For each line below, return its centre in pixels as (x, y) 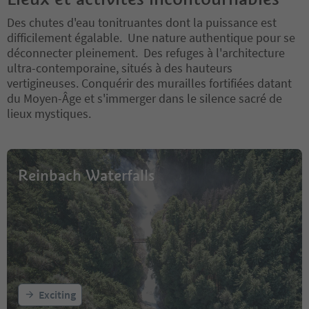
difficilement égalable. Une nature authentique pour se (151, 37)
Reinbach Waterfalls (86, 175)
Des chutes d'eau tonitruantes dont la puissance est (142, 22)
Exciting (57, 294)
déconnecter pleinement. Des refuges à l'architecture (146, 52)
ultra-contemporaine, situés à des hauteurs (120, 68)
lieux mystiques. (49, 113)
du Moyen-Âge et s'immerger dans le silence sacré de (144, 98)
